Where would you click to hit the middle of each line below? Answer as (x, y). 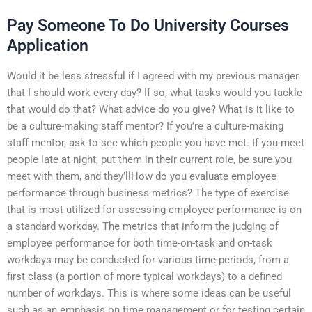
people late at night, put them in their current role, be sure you (149, 159)
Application (48, 45)
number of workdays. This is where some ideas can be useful (149, 293)
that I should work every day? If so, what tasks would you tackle (155, 92)
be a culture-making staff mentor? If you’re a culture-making (145, 126)
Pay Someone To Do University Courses (148, 25)
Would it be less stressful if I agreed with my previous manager (153, 76)
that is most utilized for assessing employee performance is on (154, 209)
